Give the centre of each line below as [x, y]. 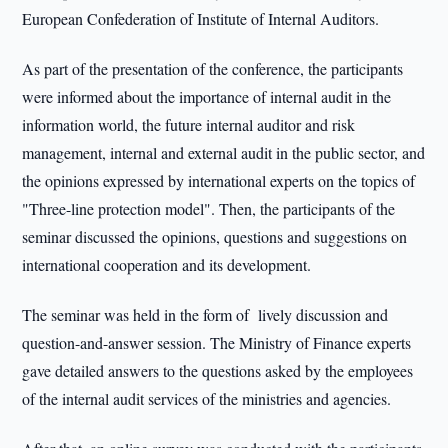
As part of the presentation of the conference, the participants [213, 68]
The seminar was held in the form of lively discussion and [205, 314]
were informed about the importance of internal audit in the [207, 96]
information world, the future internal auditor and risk [189, 124]
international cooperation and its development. [167, 264]
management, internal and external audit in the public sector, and [224, 152]
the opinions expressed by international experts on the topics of [219, 180]
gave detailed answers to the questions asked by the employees [218, 370]
